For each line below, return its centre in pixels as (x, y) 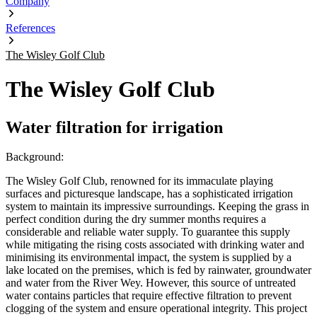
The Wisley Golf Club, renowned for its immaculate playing (139, 181)
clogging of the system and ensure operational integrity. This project (156, 309)
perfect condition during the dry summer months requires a (136, 219)
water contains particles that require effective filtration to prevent (149, 296)
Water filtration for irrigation (114, 127)
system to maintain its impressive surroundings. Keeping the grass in (157, 207)
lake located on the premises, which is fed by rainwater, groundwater (158, 270)
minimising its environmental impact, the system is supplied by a (149, 258)
